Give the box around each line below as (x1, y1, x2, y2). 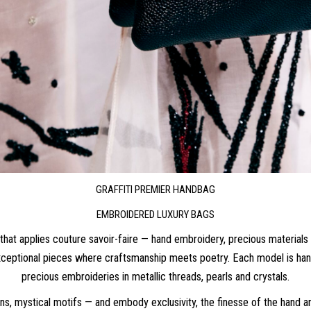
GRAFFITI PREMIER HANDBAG (96, 183, 215, 196)
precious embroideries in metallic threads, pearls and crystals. (22, 270, 289, 284)
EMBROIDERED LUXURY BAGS (96, 208, 215, 221)
